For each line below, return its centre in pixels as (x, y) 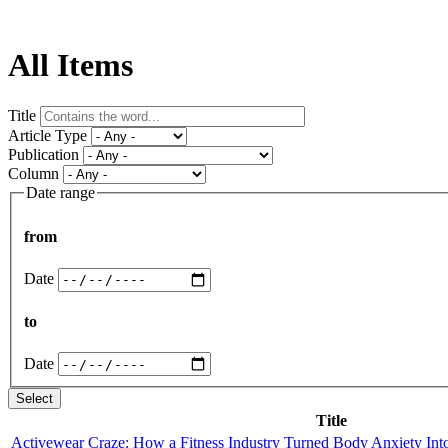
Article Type (47, 135)
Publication (43, 154)
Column (33, 173)
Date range (60, 192)
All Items (70, 65)
